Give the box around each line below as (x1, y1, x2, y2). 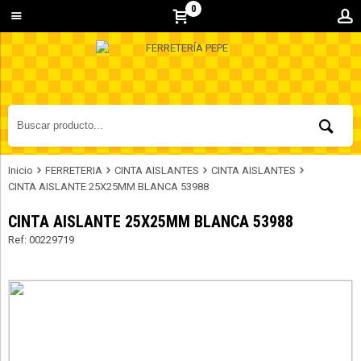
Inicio (8, 164, 33, 176)
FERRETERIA (45, 164, 102, 176)
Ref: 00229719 (8, 234, 74, 246)
